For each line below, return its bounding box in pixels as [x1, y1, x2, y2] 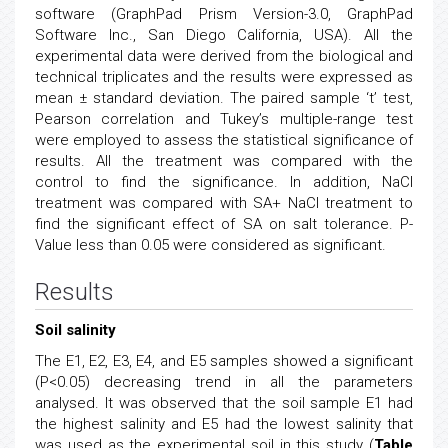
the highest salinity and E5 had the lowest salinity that [35, 415, 413, 433]
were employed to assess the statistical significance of [35, 131, 413, 149]
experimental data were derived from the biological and [35, 47, 413, 65]
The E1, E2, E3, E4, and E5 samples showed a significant [35, 352, 413, 370]
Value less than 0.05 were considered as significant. [35, 236, 386, 254]
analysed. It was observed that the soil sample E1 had [35, 394, 413, 412]
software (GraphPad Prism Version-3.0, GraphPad [35, 5, 413, 23]
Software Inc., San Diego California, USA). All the [35, 26, 413, 44]
